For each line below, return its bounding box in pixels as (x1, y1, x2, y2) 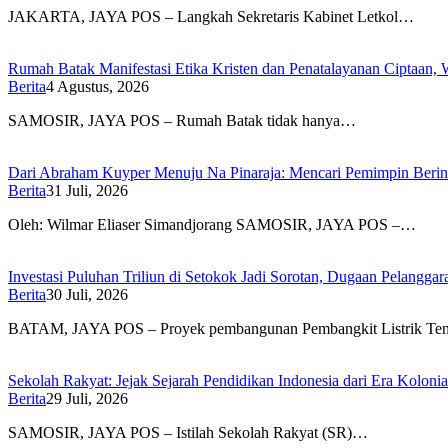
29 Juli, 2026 (46, 389, 128, 407)
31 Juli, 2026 (46, 181, 128, 199)
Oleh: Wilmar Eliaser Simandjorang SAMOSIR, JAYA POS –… (8, 215, 416, 233)
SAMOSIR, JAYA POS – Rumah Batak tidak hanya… (8, 111, 356, 129)
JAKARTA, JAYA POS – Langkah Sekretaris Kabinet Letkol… (8, 7, 414, 25)
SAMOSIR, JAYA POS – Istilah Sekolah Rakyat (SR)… (8, 423, 368, 441)
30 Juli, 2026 (46, 285, 128, 303)
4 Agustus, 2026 (46, 77, 149, 95)
